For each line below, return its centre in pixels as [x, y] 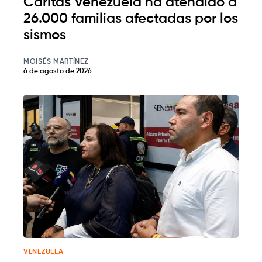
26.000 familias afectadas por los [131, 18]
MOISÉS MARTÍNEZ [56, 62]
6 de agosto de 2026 [58, 71]
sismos [45, 35]
